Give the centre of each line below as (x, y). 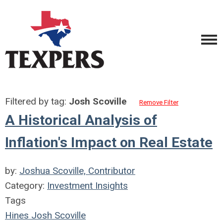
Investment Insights (87, 186)
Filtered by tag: (37, 101)
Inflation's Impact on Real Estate (109, 142)
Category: (26, 186)
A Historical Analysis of (81, 120)
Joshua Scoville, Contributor (77, 171)
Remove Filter (159, 102)
